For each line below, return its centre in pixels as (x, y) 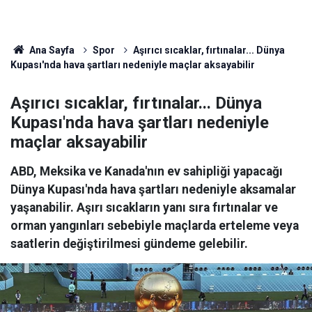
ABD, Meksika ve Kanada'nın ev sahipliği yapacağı (147, 171)
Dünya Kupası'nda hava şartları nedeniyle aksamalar (153, 189)
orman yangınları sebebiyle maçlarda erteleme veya (155, 226)
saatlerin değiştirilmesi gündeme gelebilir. (129, 244)
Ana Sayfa (50, 50)
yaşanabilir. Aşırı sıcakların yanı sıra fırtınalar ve (144, 208)
